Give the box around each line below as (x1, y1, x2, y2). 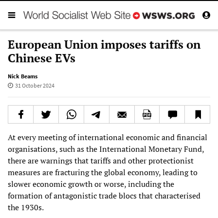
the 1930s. (8, 201, 44, 213)
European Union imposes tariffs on (8, 36, 200, 52)
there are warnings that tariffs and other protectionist (8, 155, 194, 166)
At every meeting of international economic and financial (8, 131, 207, 143)
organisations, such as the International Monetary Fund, (8, 143, 204, 154)
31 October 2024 (15, 81, 54, 89)
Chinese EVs (8, 50, 75, 66)
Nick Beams (8, 72, 37, 80)
